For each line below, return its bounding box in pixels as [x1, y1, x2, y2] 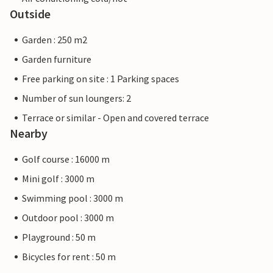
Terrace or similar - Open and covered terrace [22, 112, 209, 124]
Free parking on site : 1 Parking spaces [22, 73, 179, 85]
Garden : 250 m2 [22, 34, 87, 46]
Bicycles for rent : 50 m [22, 250, 116, 263]
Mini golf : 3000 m [22, 172, 94, 185]
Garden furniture [22, 53, 91, 66]
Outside [10, 6, 51, 22]
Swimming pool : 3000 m [22, 192, 123, 205]
